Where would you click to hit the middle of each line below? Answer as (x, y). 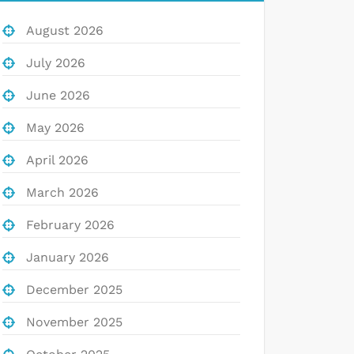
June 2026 (58, 95)
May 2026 (55, 127)
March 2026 (62, 192)
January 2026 (68, 257)
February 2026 (70, 224)
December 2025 (74, 289)
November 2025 (74, 322)
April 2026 (57, 160)
